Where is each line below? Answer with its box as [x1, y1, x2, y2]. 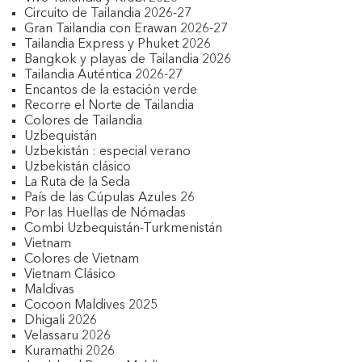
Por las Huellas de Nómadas [24, 207, 186, 220]
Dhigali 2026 [24, 314, 97, 327]
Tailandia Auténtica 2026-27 [24, 69, 183, 82]
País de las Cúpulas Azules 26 [24, 192, 195, 204]
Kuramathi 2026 [24, 345, 115, 358]
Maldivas [24, 284, 74, 297]
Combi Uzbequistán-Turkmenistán [24, 222, 222, 235]
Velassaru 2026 [24, 330, 111, 343]
